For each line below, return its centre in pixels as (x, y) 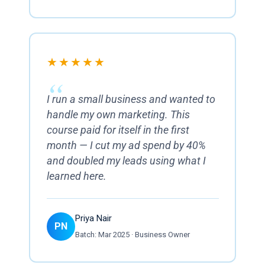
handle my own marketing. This (118, 114)
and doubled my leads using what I (126, 161)
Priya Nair (93, 218)
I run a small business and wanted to (131, 99)
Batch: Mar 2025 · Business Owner (132, 235)
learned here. (76, 176)
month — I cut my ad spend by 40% (126, 145)
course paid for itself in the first (118, 130)
